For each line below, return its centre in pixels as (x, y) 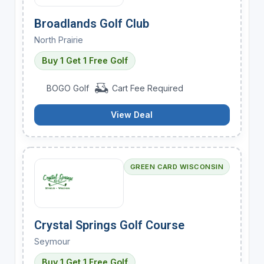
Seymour (52, 241)
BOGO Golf (68, 88)
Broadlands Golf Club (91, 23)
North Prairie (58, 39)
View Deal (132, 114)
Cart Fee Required (146, 88)
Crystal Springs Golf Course (109, 225)
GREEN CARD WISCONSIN (177, 166)
